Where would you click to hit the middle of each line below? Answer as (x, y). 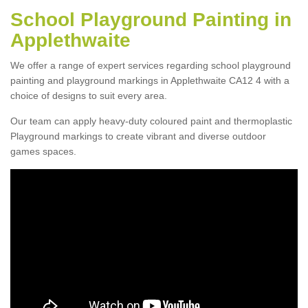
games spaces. (43, 151)
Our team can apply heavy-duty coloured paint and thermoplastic (151, 121)
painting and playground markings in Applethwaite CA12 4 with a (150, 80)
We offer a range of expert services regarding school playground (151, 65)
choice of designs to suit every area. (89, 95)
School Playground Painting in (151, 19)
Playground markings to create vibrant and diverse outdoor (138, 136)
